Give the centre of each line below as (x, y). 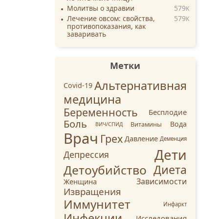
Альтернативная (141, 86)
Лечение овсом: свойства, (111, 19)
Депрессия (86, 155)
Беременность (101, 112)
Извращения (92, 192)
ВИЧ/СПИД (109, 124)
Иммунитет (97, 204)
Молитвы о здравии (101, 8)
